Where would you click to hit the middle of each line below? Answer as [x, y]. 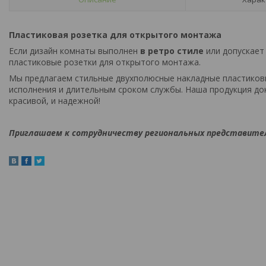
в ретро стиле [172, 50]
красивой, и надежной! [55, 100]
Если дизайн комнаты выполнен [75, 50]
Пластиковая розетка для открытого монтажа [115, 34]
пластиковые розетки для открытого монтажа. [105, 62]
